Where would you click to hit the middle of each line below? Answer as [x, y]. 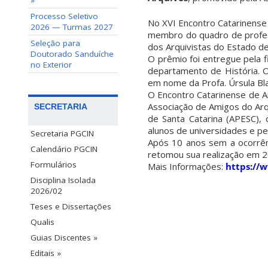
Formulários [54, 165]
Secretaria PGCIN [62, 134]
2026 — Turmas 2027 [72, 27]
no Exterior [51, 65]
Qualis [42, 222]
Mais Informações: [187, 167]
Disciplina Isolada [63, 180]
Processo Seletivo [64, 16]
